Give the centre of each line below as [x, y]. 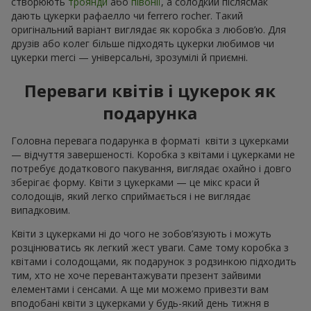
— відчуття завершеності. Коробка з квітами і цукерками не [153, 155]
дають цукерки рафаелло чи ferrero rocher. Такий [127, 16]
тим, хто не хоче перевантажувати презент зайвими [136, 276]
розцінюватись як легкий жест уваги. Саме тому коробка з [150, 248]
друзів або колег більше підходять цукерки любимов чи [143, 44]
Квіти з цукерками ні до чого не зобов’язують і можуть [141, 234]
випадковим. [41, 210]
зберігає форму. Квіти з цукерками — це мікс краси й [135, 183]
